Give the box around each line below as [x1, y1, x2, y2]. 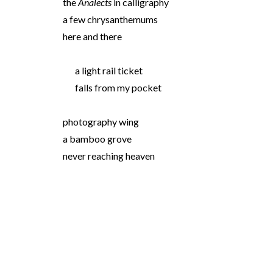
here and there [62, 30, 122, 42]
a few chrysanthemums [62, 13, 158, 25]
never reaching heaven [62, 150, 155, 161]
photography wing [62, 116, 139, 127]
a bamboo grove [62, 133, 132, 144]
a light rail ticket [74, 65, 143, 76]
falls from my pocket [74, 82, 161, 93]
